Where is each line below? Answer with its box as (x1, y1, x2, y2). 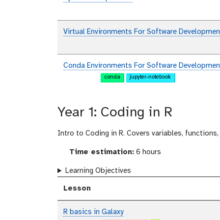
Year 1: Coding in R (57, 106, 172, 120)
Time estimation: (66, 148, 134, 157)
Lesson (63, 185, 91, 193)
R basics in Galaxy (63, 208, 123, 217)
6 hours (134, 148, 161, 157)
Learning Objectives (65, 167, 131, 175)
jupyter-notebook (130, 74, 171, 81)
